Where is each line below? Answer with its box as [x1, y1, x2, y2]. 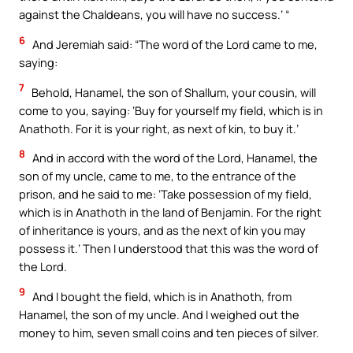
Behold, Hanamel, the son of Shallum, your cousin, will [29, 84, 316, 100]
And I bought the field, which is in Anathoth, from [30, 288, 292, 304]
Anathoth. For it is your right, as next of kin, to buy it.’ [19, 120, 299, 136]
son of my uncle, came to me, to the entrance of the [19, 168, 296, 184]
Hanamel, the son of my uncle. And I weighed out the [19, 306, 299, 322]
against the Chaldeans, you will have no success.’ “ [19, 6, 289, 23]
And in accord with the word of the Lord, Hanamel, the [30, 150, 318, 166]
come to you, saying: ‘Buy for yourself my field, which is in [19, 102, 323, 118]
